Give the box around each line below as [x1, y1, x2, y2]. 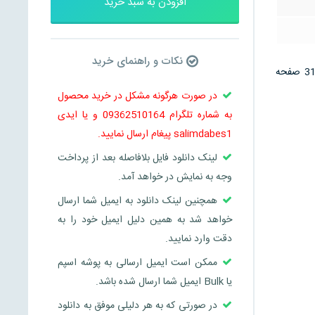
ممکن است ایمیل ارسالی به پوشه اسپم [58, 254, 218, 271]
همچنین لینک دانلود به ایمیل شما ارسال [58, 192, 218, 210]
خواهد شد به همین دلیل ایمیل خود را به [58, 211, 233, 229]
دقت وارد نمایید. [165, 230, 233, 247]
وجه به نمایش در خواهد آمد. [118, 168, 233, 186]
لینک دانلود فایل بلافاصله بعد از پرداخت [58, 149, 218, 167]
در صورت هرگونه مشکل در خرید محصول [58, 87, 218, 105]
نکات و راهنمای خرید [91, 52, 186, 70]
